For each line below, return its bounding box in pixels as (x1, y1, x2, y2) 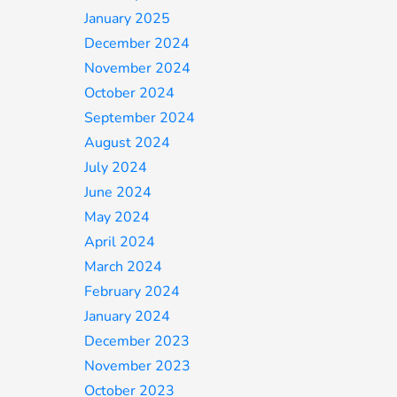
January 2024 (84, 307, 171, 326)
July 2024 (84, 158, 148, 177)
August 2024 (84, 133, 171, 152)
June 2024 (84, 183, 152, 202)
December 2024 (84, 34, 191, 53)
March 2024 (84, 257, 163, 276)
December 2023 (84, 331, 191, 351)
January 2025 (84, 9, 171, 28)
